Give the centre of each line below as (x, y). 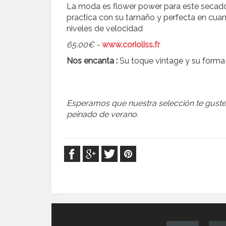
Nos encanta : (93, 61)
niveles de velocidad (105, 29)
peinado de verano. (102, 115)
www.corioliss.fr (131, 45)
